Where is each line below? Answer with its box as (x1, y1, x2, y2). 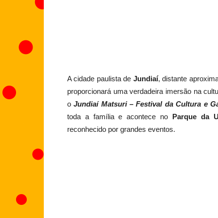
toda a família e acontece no (67, 112, 172, 121)
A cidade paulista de (67, 74, 133, 83)
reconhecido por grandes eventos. (67, 125, 175, 133)
